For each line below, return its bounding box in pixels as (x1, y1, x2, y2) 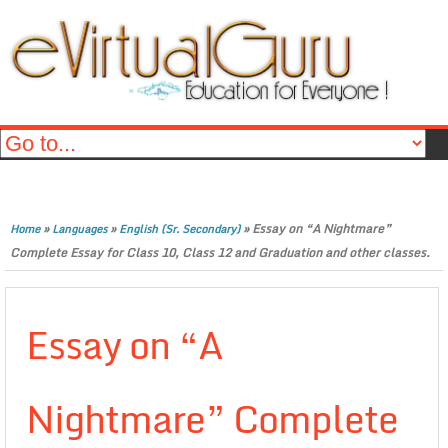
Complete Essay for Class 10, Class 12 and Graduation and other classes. (10, 243, 430, 262)
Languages (52, 220, 107, 238)
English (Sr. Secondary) (119, 220, 240, 238)
